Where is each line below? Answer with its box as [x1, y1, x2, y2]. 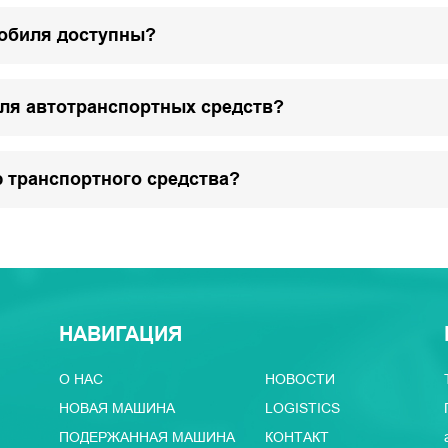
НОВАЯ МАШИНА [58, 398, 175, 418]
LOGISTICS [264, 398, 340, 418]
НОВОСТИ [264, 369, 335, 389]
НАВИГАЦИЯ [58, 320, 182, 349]
